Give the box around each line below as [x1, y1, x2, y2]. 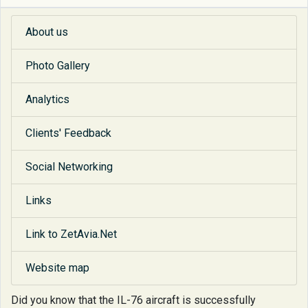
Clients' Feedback [25, 126, 111, 140]
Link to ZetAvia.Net [25, 228, 117, 241]
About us [25, 25, 68, 39]
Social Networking [25, 160, 113, 174]
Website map [25, 261, 89, 275]
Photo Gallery [25, 59, 90, 73]
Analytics [25, 93, 69, 107]
